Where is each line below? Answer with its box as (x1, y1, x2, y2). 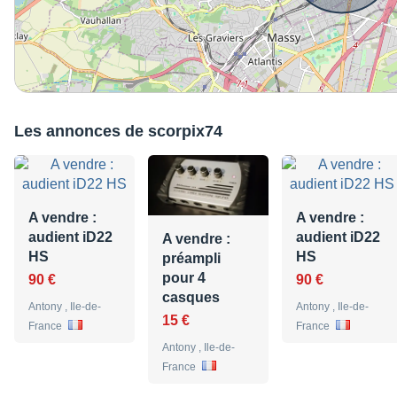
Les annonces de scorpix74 (14, 122, 222, 141)
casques (162, 290, 220, 306)
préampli (162, 251, 221, 267)
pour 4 (162, 270, 206, 286)
